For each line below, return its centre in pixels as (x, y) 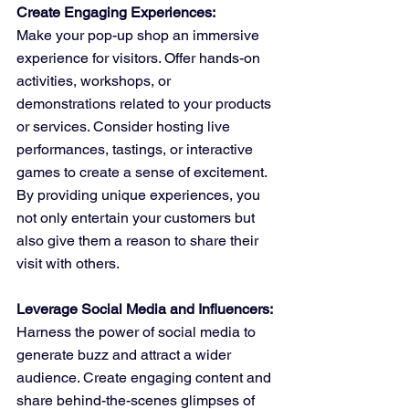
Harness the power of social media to (138, 332)
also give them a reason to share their (139, 241)
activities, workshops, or (95, 81)
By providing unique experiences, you (140, 195)
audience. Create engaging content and (146, 378)
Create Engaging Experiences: (116, 13)
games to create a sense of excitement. (143, 173)
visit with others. (68, 264)
